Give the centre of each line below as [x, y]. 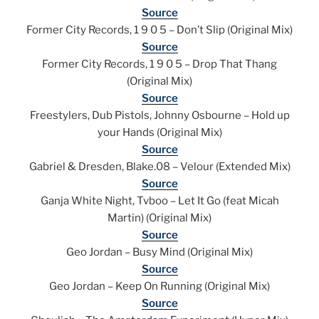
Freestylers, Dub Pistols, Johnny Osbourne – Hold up [159, 116]
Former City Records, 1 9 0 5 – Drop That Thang [159, 64]
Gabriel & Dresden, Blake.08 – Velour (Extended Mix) [159, 167]
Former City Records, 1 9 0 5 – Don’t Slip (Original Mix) [159, 30]
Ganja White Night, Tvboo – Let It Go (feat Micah [159, 201]
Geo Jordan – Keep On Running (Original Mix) [159, 287]
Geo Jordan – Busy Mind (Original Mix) [159, 252]
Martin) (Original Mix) [159, 218]
